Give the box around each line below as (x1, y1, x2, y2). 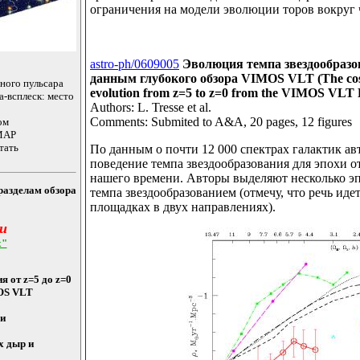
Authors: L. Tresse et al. (90, 100, 211, 115)
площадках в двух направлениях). (90, 200, 276, 215)
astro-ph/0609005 (90, 57, 179, 72)
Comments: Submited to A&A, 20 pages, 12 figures (90, 115, 352, 129)
